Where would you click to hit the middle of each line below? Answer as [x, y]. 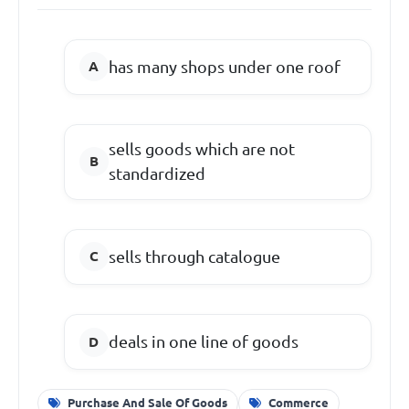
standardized [157, 174]
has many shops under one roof [224, 66]
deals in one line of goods [203, 342]
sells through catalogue [194, 256]
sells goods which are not [201, 149]
